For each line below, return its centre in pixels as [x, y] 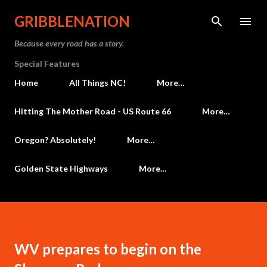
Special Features [47, 63]
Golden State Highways [61, 168]
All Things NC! [97, 83]
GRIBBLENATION [72, 21]
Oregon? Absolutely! [55, 140]
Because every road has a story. [69, 43]
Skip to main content [133, 15]
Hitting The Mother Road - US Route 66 [93, 111]
